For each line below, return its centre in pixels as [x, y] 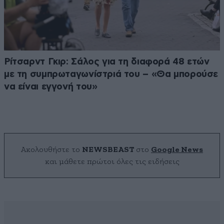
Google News [177, 150]
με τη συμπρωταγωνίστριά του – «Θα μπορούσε [111, 74]
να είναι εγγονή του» [51, 87]
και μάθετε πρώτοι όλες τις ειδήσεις [112, 162]
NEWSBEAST [108, 150]
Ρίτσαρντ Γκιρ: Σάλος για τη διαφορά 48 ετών [107, 62]
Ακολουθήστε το [51, 150]
